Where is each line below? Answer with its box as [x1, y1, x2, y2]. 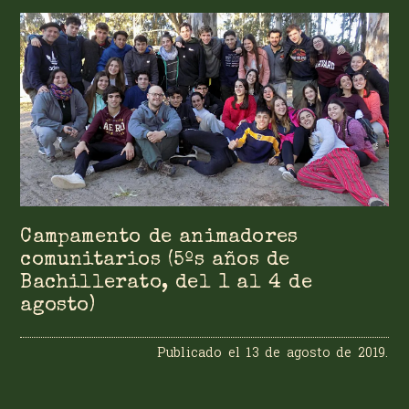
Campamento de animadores [20, 227, 299, 247]
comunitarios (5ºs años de [20, 250, 290, 270]
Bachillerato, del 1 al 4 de [20, 273, 312, 293]
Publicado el [156, 343, 246, 362]
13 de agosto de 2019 [246, 343, 386, 362]
